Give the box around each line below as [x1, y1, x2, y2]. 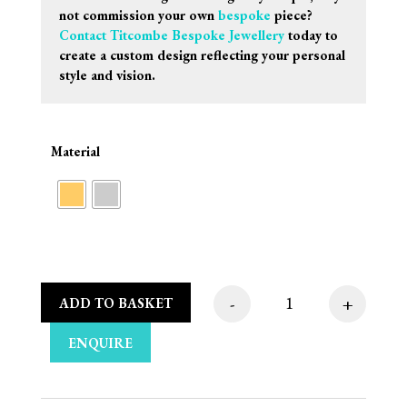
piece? [270, 6, 313, 25]
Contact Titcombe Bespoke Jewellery [58, 26, 284, 45]
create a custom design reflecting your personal [58, 46, 345, 65]
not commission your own [58, 6, 218, 25]
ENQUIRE [67, 333, 133, 352]
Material [50, 143, 100, 161]
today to [283, 26, 338, 45]
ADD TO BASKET [58, 293, 173, 312]
